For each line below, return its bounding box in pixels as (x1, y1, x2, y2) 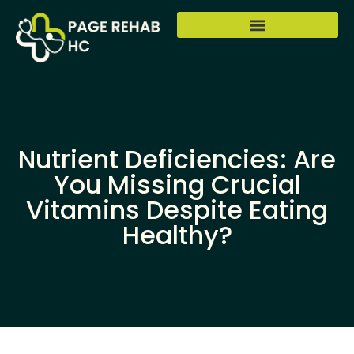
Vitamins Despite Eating (26, 191, 328, 228)
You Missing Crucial (53, 166, 301, 202)
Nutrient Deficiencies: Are (18, 141, 336, 177)
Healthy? (122, 217, 232, 253)
